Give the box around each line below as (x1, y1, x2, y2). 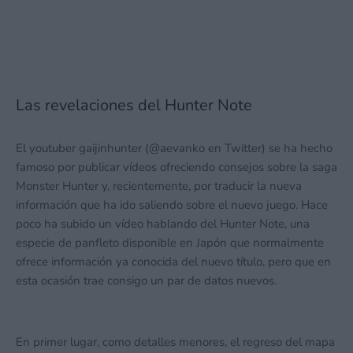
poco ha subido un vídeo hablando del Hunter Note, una (16, 216, 310, 232)
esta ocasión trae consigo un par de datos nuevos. (16, 273, 277, 288)
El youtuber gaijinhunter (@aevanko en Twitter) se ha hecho (16, 140, 333, 156)
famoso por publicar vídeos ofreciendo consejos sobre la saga (16, 159, 337, 175)
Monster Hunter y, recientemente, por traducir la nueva (16, 178, 302, 194)
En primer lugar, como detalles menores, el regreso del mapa (16, 334, 335, 350)
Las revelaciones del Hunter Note (16, 95, 252, 116)
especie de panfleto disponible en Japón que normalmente (16, 235, 324, 251)
